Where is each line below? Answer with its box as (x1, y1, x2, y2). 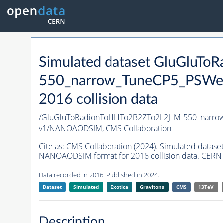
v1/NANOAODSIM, (38, 123, 106, 134)
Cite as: (38, 141, 66, 152)
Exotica (110, 183, 128, 191)
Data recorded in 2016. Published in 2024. (38, 170, 159, 180)
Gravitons (140, 183, 165, 191)
